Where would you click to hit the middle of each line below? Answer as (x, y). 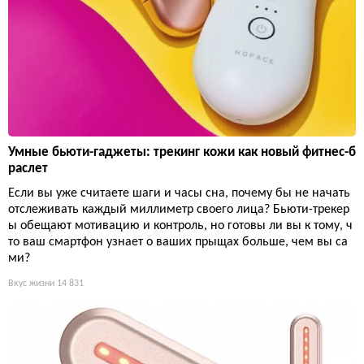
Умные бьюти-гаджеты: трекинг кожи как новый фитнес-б (182, 152)
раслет (28, 168)
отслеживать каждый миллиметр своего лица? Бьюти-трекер (179, 209)
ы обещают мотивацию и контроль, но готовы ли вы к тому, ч (180, 225)
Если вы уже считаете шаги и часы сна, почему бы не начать (179, 193)
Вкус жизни (31, 283)
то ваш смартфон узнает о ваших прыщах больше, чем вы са (178, 242)
